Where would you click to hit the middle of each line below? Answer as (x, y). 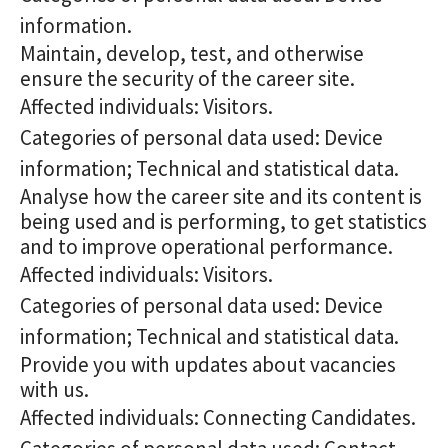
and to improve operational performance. (206, 246)
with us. (54, 389)
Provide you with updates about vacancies (208, 364)
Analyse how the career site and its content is (221, 196)
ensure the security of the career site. (187, 78)
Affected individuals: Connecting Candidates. (218, 417)
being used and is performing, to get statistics (223, 221)
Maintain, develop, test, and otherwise (192, 53)
